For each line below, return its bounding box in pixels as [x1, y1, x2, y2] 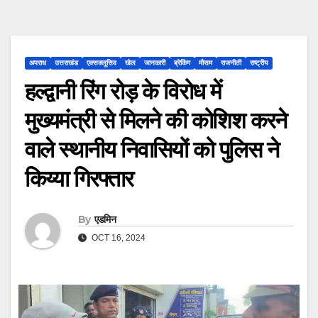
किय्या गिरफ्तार [25, 165, 133, 193]
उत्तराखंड [55, 59, 78, 67]
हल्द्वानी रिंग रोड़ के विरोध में [25, 77, 221, 106]
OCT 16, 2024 [89, 233, 146, 243]
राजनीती [221, 59, 241, 67]
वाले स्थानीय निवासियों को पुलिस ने [25, 136, 278, 164]
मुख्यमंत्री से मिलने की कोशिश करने [25, 106, 287, 135]
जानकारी [144, 59, 165, 67]
